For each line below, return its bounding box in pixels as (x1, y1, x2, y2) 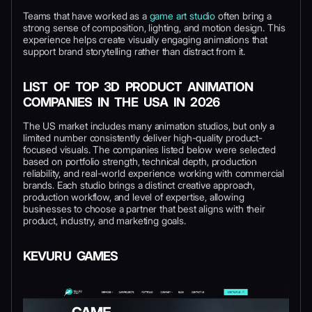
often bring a (215, 10, 272, 22)
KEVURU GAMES (23, 249, 118, 263)
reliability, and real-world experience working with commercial (23, 167, 285, 179)
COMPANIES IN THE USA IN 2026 (23, 95, 219, 109)
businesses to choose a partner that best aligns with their (23, 203, 265, 214)
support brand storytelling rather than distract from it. (23, 45, 246, 57)
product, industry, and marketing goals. (23, 214, 186, 226)
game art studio (149, 10, 216, 22)
